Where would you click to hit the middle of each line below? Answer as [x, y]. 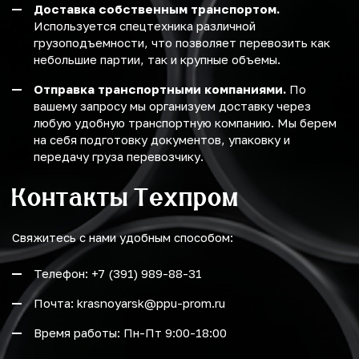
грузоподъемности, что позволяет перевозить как [182, 43]
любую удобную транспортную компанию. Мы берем [185, 123]
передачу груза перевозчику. [119, 157]
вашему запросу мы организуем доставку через [172, 106]
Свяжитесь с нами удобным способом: [123, 238]
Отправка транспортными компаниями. [160, 89]
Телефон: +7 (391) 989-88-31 [118, 274]
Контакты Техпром [126, 197]
